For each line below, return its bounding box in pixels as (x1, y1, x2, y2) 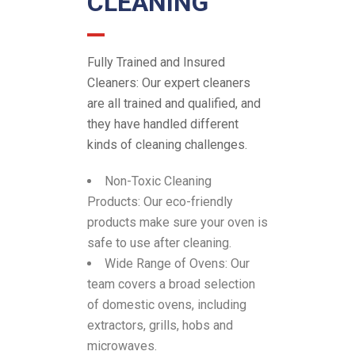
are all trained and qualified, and (87, 96, 261, 112)
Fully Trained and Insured (87, 55, 225, 71)
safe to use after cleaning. (87, 235, 231, 251)
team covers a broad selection (87, 277, 255, 292)
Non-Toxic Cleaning (105, 174, 212, 189)
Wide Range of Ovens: (105, 256, 231, 272)
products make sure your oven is (87, 215, 268, 231)
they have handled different (87, 116, 239, 132)
